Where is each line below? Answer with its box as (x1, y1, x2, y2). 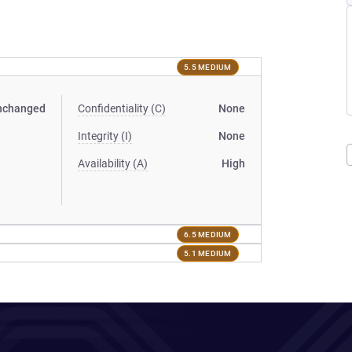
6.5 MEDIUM (184, 229, 232, 239)
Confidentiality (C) (78, 102, 167, 115)
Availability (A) (78, 157, 148, 170)
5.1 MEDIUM (184, 248, 232, 258)
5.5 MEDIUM (184, 62, 232, 71)
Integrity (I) (78, 130, 133, 142)
